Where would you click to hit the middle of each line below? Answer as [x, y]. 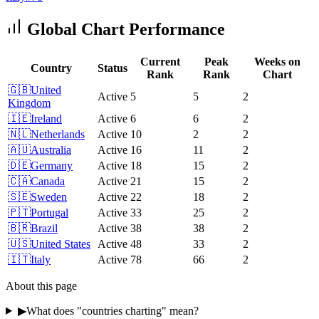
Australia [51, 150]
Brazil [44, 228]
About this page [41, 286]
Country [51, 68]
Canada [48, 181]
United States [61, 244]
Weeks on [277, 61]
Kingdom [29, 103]
